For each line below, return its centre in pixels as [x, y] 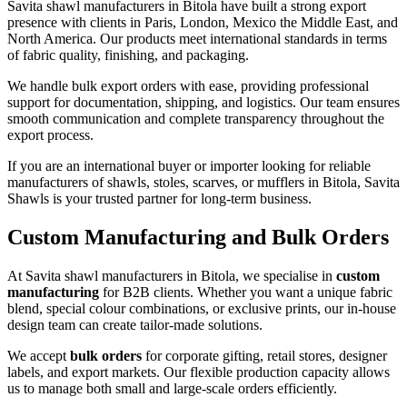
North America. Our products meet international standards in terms [197, 39]
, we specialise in [286, 276]
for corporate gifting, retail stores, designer [264, 356]
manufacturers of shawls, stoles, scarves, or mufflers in [165, 183]
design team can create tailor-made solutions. [135, 325]
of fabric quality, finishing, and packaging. [128, 55]
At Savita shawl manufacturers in [104, 276]
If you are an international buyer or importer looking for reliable [189, 166]
